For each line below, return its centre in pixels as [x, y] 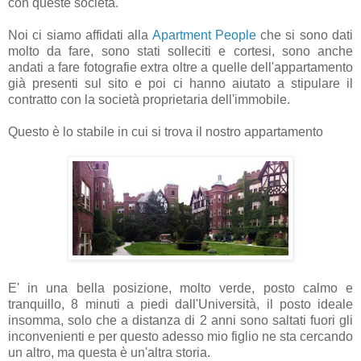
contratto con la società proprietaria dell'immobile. [149, 100]
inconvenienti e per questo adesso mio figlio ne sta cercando [180, 337]
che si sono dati [305, 35]
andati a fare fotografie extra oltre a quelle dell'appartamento [180, 68]
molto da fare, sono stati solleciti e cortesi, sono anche [180, 52]
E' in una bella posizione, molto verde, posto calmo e [180, 288]
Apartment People [204, 35]
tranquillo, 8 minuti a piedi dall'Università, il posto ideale [180, 305]
